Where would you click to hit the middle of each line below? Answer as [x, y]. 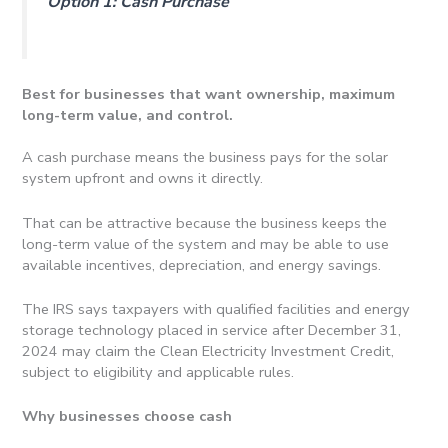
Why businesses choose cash [127, 416]
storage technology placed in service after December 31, [212, 330]
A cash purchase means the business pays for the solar [205, 157]
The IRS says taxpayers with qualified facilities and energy [216, 309]
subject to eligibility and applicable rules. [162, 372]
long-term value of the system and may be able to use [206, 243]
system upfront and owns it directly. [143, 178]
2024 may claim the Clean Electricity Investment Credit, [208, 351]
